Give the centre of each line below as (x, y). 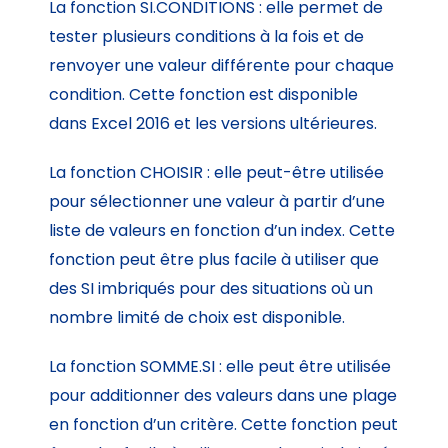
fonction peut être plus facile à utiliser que (214, 259)
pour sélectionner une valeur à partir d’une (217, 201)
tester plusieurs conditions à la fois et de (207, 36)
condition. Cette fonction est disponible (204, 94)
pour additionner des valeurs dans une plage (223, 395)
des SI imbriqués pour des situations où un (211, 288)
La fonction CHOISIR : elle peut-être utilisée (217, 172)
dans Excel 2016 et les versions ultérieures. (213, 123)
